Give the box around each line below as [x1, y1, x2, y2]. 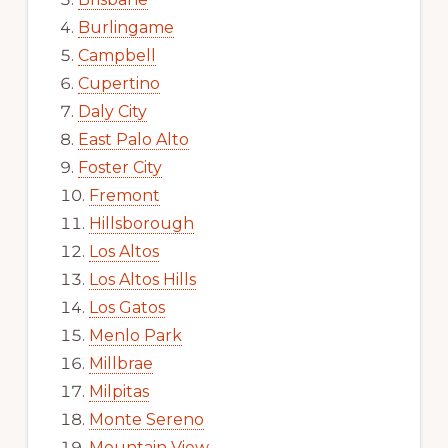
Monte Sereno [88, 409, 204, 429]
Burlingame [77, 17, 174, 37]
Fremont [88, 185, 160, 205]
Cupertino [77, 73, 160, 93]
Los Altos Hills [88, 269, 196, 289]
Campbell [77, 45, 156, 65]
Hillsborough [88, 213, 194, 233]
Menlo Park [88, 325, 182, 345]
